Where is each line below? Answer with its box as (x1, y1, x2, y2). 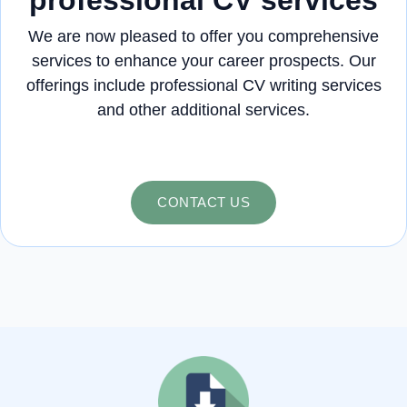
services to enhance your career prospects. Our (31, 51, 376, 70)
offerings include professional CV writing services (25, 75, 382, 94)
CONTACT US (157, 194, 250, 210)
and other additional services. (97, 100, 310, 119)
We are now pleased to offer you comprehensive (28, 26, 379, 45)
